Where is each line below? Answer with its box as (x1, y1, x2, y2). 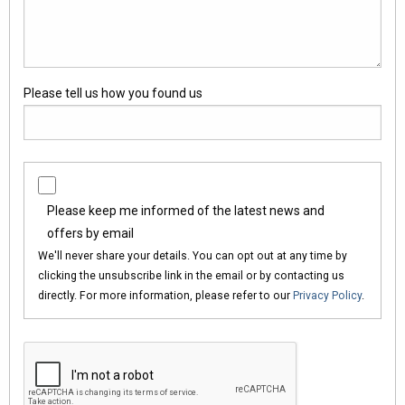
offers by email (47, 225, 135, 240)
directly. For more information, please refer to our (38, 288, 294, 302)
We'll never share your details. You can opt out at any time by (38, 249, 348, 262)
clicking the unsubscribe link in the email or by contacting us (38, 268, 345, 282)
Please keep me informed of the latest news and (47, 202, 325, 218)
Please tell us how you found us (24, 85, 203, 100)
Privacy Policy (293, 288, 363, 302)
